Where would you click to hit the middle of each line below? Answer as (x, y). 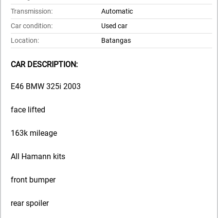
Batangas (116, 41)
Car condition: (32, 26)
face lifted (28, 109)
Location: (25, 41)
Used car (114, 26)
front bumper (33, 180)
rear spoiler (30, 203)
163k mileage (34, 133)
